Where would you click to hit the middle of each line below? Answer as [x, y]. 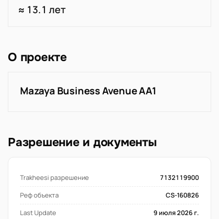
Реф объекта [39, 195]
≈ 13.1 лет [42, 10]
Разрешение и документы [82, 142]
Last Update [38, 213]
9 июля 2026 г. [176, 213]
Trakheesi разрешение [55, 177]
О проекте [37, 57]
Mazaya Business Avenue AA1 [88, 91]
